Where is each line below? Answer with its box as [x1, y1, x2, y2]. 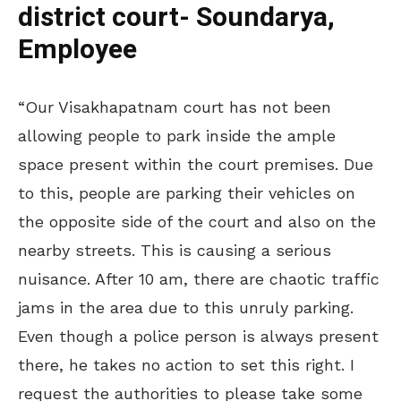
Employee [18, 30, 137, 70]
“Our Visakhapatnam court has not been [18, 97, 331, 116]
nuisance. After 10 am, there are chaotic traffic [18, 269, 380, 288]
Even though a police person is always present [18, 326, 379, 346]
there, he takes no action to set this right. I [18, 354, 354, 374]
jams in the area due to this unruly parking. [18, 297, 354, 317]
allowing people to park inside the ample [18, 125, 336, 145]
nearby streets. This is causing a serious [18, 240, 331, 260]
